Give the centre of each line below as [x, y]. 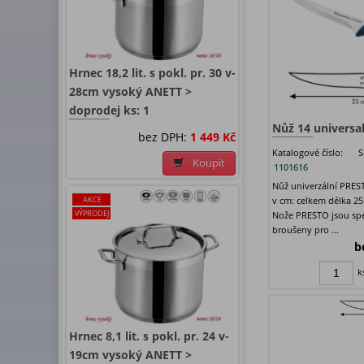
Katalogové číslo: [308, 153]
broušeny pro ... [305, 230]
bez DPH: [164, 137]
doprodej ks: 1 [109, 110]
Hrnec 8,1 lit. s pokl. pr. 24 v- [149, 336]
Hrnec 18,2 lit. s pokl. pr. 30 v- [152, 73]
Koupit [209, 163]
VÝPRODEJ [92, 214]
